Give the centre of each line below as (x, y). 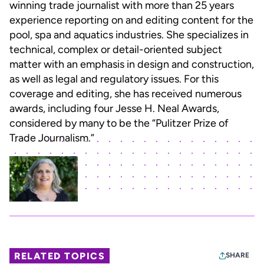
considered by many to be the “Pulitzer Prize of (119, 123)
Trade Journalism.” (52, 138)
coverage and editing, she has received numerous (126, 93)
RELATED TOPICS (60, 256)
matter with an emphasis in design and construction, (132, 64)
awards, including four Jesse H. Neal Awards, (114, 108)
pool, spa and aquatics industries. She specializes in (129, 34)
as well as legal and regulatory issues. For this (114, 79)
